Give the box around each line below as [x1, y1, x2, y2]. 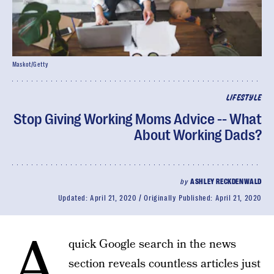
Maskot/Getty [12, 61, 49, 68]
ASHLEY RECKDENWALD [190, 177, 262, 186]
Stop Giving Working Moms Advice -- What [13, 111, 262, 128]
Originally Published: [144, 194, 215, 202]
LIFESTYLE [226, 94, 262, 102]
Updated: [57, 194, 91, 202]
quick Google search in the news [68, 236, 236, 253]
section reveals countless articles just [68, 256, 261, 272]
